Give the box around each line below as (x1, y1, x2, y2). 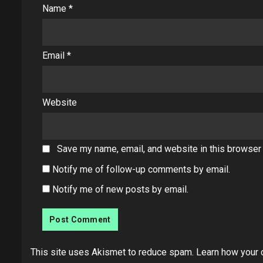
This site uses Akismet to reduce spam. (31, 246, 196, 258)
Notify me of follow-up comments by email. (52, 163, 230, 175)
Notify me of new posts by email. (52, 183, 188, 195)
